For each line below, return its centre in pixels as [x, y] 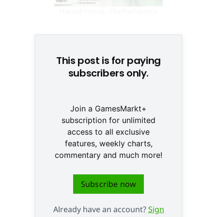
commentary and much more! [108, 155]
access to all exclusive [108, 132]
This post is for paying [108, 61]
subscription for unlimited [108, 120]
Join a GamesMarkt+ [108, 109]
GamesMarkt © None [108, 22]
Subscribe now [108, 184]
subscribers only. [108, 73]
